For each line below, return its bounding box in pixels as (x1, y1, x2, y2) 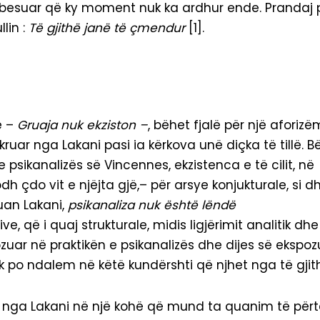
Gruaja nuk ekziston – (17, 116, 148, 134)
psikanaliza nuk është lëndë (68, 196, 236, 214)
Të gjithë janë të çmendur (29, 19, 185, 37)
